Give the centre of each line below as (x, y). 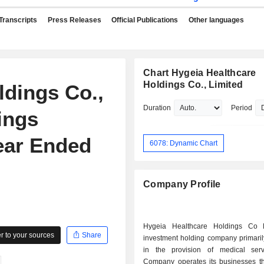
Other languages (216, 20)
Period (242, 108)
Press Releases (74, 20)
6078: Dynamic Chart (184, 143)
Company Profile (182, 184)
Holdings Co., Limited (193, 85)
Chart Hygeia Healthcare (200, 73)
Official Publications (145, 20)
